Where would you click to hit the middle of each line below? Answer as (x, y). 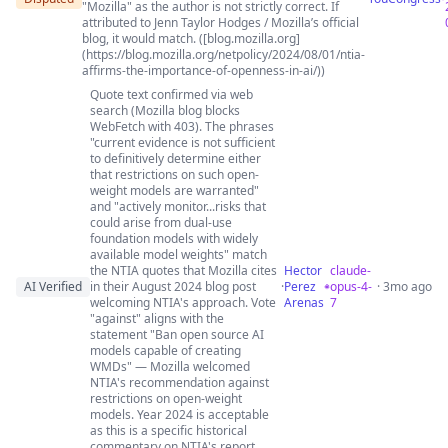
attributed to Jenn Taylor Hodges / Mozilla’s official (220, 22)
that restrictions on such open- (174, 174)
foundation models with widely (174, 238)
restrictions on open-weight (166, 398)
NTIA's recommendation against (179, 382)
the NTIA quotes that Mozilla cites (183, 270)
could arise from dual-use (161, 222)
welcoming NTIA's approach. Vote (183, 302)
